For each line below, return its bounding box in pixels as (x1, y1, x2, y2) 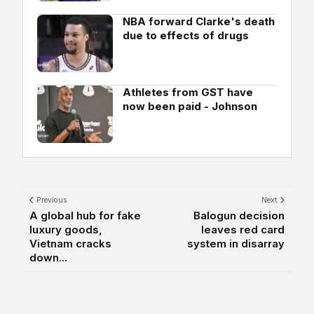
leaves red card (201, 222, 285, 236)
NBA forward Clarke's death (123, 14, 275, 28)
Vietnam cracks (29, 236, 111, 250)
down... (29, 250, 67, 264)
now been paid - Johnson (123, 99, 257, 113)
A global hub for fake (29, 208, 141, 222)
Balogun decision (193, 208, 285, 222)
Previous (34, 195, 67, 205)
